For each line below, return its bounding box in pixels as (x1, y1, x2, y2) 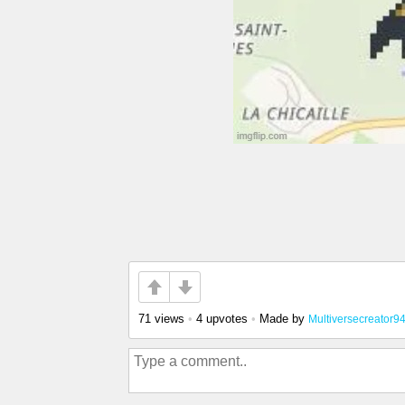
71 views (138, 312, 184, 325)
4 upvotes (196, 312, 248, 325)
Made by (259, 312, 308, 325)
